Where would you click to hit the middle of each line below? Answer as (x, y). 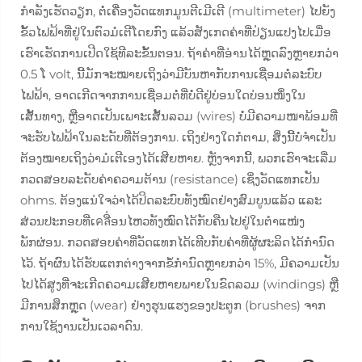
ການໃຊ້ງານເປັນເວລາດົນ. (82, 326)
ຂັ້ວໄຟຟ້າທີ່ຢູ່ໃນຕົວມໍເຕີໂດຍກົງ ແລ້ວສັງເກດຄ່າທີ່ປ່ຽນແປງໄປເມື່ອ (176, 32)
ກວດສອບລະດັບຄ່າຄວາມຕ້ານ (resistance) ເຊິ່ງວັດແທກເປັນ (170, 179)
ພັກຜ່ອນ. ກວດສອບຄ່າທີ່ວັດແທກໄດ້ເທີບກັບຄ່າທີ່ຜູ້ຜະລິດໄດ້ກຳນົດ (177, 242)
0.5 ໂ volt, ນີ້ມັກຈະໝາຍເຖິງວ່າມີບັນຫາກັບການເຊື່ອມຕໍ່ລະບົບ (171, 74)
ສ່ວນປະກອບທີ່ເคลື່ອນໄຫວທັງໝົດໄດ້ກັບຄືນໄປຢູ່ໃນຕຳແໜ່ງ (162, 221)
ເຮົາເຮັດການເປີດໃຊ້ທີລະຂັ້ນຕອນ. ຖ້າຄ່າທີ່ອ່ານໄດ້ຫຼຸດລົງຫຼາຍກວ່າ (179, 53)
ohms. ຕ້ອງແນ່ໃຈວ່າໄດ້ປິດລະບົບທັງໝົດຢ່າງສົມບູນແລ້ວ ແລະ (171, 200)
